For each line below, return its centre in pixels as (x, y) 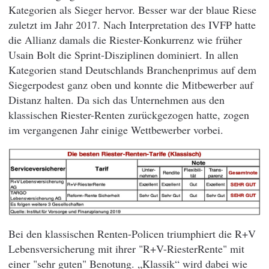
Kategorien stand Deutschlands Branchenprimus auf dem (132, 69)
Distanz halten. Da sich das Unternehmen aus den (116, 99)
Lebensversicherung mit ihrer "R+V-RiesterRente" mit (126, 249)
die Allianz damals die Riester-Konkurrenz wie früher (125, 39)
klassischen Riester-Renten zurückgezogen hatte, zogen (129, 114)
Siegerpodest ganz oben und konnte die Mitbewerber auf (131, 84)
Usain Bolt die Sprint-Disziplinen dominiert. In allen (123, 54)
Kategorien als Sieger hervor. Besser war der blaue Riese (132, 9)
